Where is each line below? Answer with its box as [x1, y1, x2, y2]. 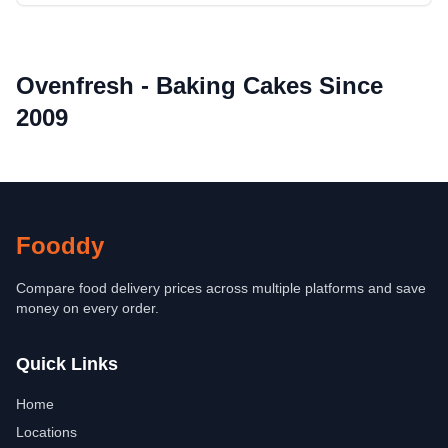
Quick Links [16, 354, 118, 374]
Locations [16, 424, 77, 440]
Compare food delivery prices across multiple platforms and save [16, 280, 426, 296]
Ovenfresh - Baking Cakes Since [16, 72, 383, 99]
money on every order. [16, 300, 159, 316]
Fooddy [16, 232, 104, 259]
